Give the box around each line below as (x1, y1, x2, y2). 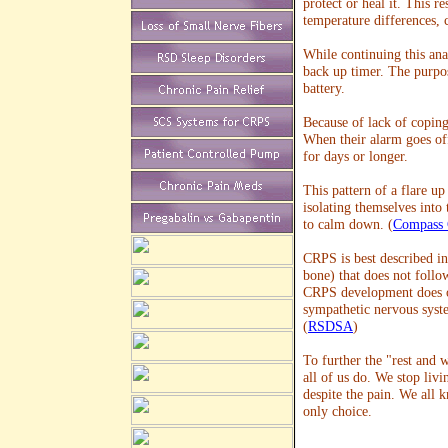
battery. (303, 81, 345, 96)
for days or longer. (303, 149, 408, 164)
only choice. (303, 404, 372, 419)
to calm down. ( (303, 217, 393, 232)
